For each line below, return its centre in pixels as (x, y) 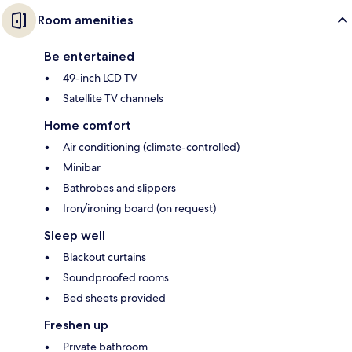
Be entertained (89, 56)
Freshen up (76, 324)
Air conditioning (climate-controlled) (151, 147)
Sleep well (75, 235)
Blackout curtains (104, 257)
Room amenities (85, 20)
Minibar (82, 167)
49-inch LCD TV (100, 77)
